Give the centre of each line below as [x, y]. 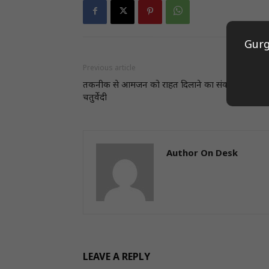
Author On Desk [202, 154]
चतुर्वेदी [95, 98]
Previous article [109, 68]
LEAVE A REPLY [116, 258]
